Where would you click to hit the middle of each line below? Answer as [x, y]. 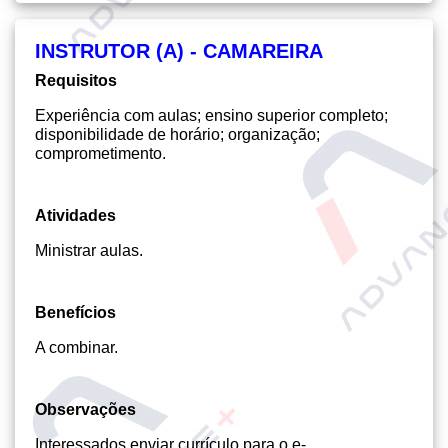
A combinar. [76, 347]
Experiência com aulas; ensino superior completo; [211, 115]
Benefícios [75, 312]
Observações [85, 409]
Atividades [75, 215]
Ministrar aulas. [89, 250]
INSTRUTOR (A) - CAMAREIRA [179, 51]
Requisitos [76, 80]
